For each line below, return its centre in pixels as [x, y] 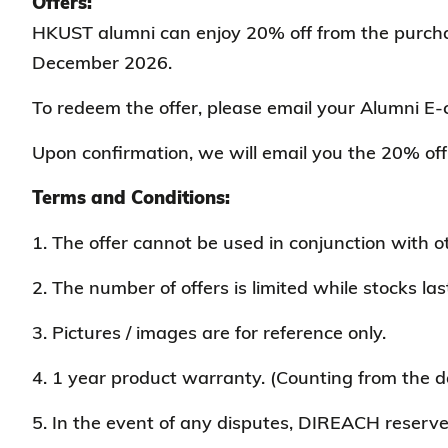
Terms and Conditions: [131, 197]
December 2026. [102, 62]
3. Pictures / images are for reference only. [209, 332]
